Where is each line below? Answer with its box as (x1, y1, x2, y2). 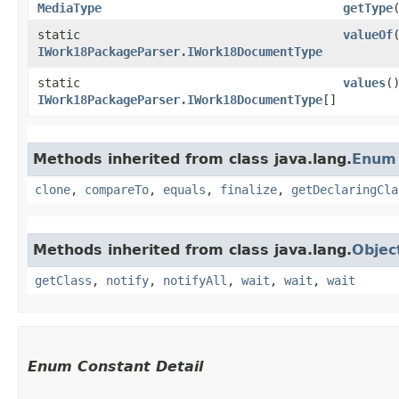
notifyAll (163, 273, 227, 288)
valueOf (343, 27, 393, 42)
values (343, 75, 386, 90)
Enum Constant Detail (28, 357, 203, 375)
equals (163, 182, 206, 197)
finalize (220, 182, 277, 197)
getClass (35, 273, 92, 288)
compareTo (85, 182, 149, 197)
